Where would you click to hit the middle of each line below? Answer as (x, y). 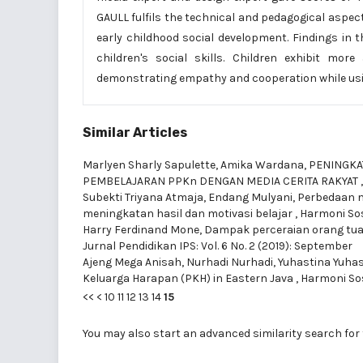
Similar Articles (135, 133)
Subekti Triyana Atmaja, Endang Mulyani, (190, 198)
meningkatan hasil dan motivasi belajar (189, 214)
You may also (118, 334)
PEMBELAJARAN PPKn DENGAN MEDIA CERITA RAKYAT (222, 181)
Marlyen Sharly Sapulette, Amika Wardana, (196, 165)
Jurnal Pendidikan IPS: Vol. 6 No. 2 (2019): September (218, 246)
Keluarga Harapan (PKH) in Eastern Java (189, 279)
